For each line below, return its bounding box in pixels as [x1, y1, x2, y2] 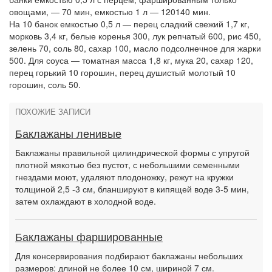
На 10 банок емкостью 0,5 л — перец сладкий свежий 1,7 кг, [9, 18, 250, 30]
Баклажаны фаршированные [15, 231, 163, 243]
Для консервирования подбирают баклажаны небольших [15, 250, 243, 262]
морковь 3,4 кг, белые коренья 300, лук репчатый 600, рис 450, [9, 30, 261, 42]
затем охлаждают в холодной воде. [15, 195, 156, 207]
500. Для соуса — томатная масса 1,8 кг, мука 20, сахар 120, [9, 54, 253, 66]
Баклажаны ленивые [15, 128, 121, 140]
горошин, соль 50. [9, 78, 81, 90]
